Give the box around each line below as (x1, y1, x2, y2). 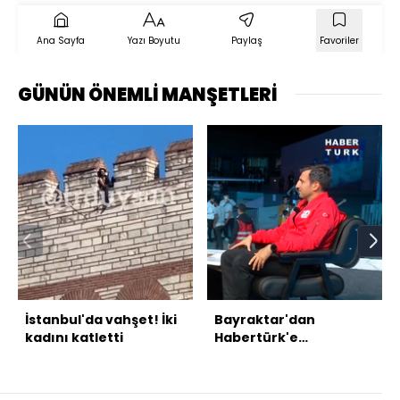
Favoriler (320, 33, 359, 47)
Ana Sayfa (37, 33, 85, 47)
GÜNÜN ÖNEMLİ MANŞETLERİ (18, 81, 278, 107)
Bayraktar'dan (214, 310, 315, 329)
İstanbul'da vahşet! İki (25, 310, 177, 329)
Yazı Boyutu (127, 33, 180, 47)
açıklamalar (214, 346, 297, 364)
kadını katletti (25, 328, 123, 346)
